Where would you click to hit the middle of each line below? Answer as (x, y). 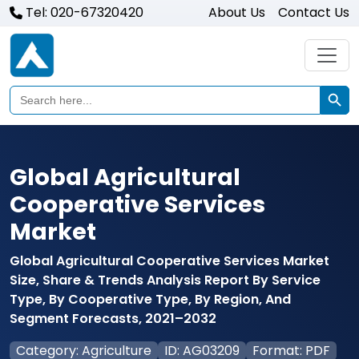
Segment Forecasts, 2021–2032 (113, 319)
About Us (237, 12)
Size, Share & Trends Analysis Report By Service (165, 280)
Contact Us (314, 12)
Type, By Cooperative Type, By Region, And (150, 299)
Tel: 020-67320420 (85, 12)
